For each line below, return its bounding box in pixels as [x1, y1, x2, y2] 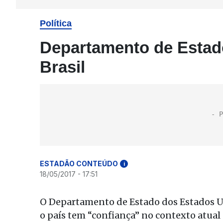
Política [40, 18, 72, 28]
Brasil [40, 58, 85, 76]
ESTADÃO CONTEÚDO [40, 159, 118, 168]
